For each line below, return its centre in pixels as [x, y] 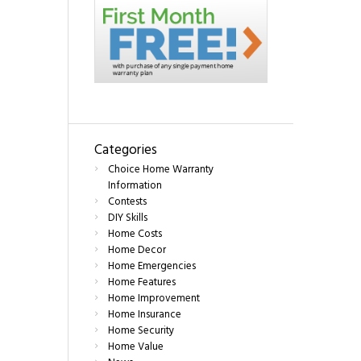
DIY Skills [128, 218]
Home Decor [137, 251]
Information [135, 186]
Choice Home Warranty [161, 170]
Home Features [142, 283]
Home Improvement [154, 299]
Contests [128, 202]
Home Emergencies [152, 267]
